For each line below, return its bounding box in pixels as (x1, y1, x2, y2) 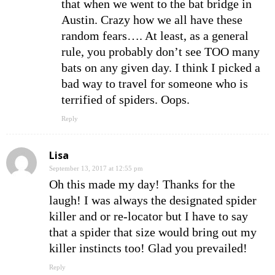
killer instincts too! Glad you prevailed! (49, 241, 247, 255)
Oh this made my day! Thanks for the (49, 177, 235, 192)
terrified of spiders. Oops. (61, 93, 190, 107)
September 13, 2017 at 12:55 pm (49, 165, 143, 172)
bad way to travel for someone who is (61, 77, 248, 91)
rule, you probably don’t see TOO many (61, 45, 260, 59)
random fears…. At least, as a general (61, 29, 249, 43)
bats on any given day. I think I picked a (61, 61, 260, 75)
